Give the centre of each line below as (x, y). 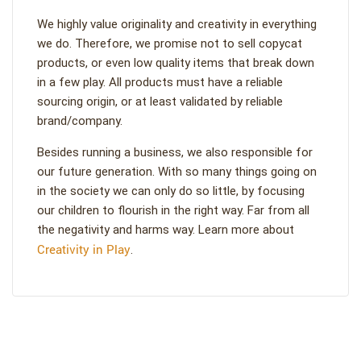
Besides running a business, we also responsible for (175, 152)
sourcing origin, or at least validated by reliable (160, 102)
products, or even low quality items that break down (176, 63)
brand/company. (80, 121)
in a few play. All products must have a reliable (160, 82)
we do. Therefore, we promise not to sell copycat (170, 44)
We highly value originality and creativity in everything (177, 24)
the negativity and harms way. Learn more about (166, 230)
